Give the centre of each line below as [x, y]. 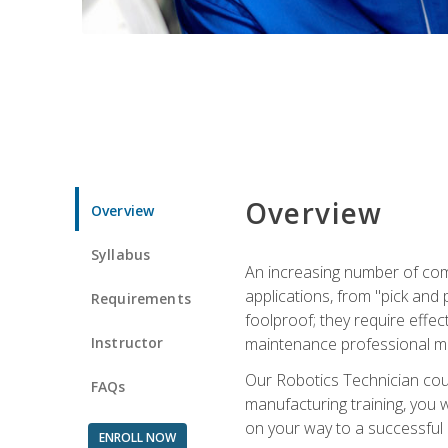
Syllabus [121, 254]
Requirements [141, 298]
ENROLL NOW [137, 437]
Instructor [127, 342]
